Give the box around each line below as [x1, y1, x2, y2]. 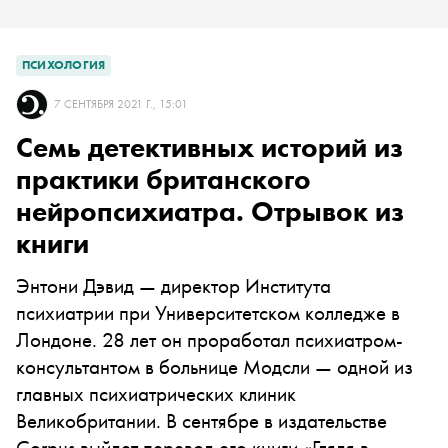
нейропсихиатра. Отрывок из [16, 194, 404, 229]
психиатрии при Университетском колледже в [16, 299, 400, 326]
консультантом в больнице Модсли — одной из [16, 353, 413, 380]
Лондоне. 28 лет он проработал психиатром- [16, 326, 403, 353]
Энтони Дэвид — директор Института [16, 272, 331, 299]
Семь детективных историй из [16, 130, 403, 165]
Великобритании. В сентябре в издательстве [16, 407, 387, 434]
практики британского [16, 162, 311, 197]
